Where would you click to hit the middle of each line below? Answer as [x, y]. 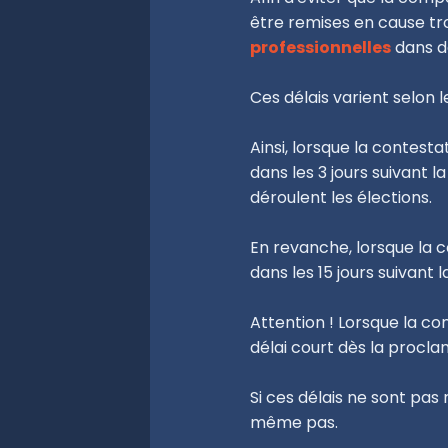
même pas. [296, 422]
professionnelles [320, 47]
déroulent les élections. [341, 197]
